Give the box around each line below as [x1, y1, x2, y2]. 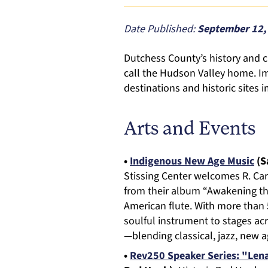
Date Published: [124, 22, 197, 36]
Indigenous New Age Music [130, 154, 254, 169]
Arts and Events [124, 120, 255, 139]
